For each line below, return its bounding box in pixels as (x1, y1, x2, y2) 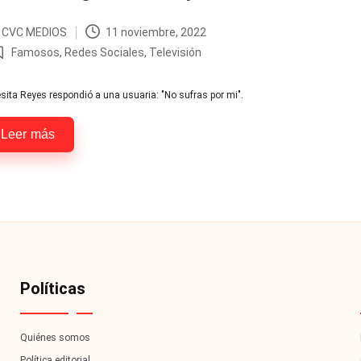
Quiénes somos (19, 332, 90, 343)
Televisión (149, 46, 201, 59)
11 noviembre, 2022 (106, 26, 206, 39)
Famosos (11, 46, 60, 59)
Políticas (19, 279, 85, 298)
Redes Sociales (64, 46, 144, 59)
